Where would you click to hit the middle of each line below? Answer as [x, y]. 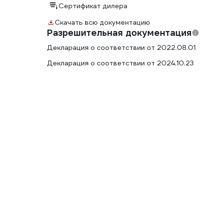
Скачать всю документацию [102, 22]
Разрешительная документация [119, 33]
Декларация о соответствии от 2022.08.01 [121, 47]
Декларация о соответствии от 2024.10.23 [120, 63]
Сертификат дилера [93, 6]
